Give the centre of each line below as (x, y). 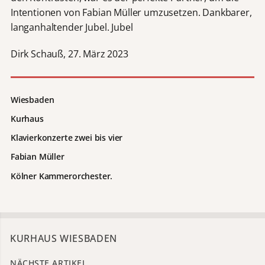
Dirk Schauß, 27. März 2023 (69, 54)
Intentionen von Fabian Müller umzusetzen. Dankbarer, (131, 13)
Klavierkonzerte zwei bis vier (67, 138)
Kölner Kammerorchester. (62, 176)
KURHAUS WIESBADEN (64, 238)
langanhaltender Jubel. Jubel (72, 28)
